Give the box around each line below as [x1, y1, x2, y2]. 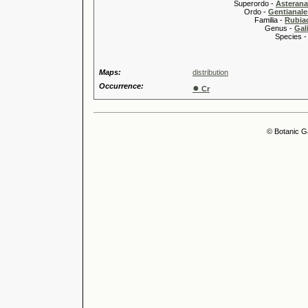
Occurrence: [99, 82, 144, 90]
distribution [192, 68, 228, 76]
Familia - [192, 16, 285, 24]
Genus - [192, 24, 294, 32]
